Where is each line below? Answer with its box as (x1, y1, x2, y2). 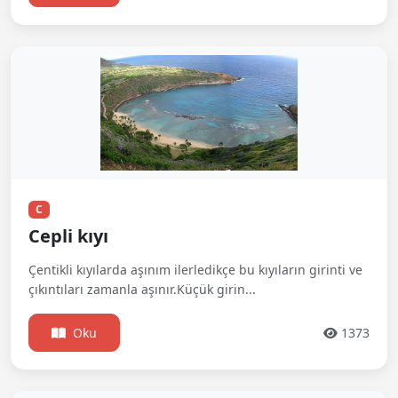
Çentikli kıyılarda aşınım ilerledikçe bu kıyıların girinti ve (28, 261, 362, 279)
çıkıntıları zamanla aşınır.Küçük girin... (28, 281, 256, 298)
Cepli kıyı (28, 224, 108, 249)
